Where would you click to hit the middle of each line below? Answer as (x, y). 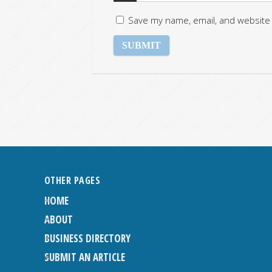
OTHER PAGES (72, 180)
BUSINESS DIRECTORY (87, 238)
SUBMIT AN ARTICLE (84, 257)
